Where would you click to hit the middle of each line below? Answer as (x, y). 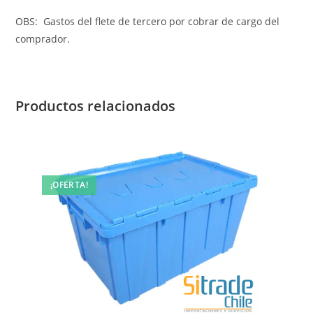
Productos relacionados (96, 105)
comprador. (43, 38)
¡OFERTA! (69, 184)
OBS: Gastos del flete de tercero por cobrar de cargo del (148, 21)
